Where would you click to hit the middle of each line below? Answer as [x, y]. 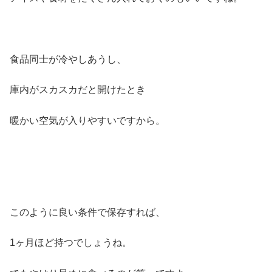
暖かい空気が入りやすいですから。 [87, 120]
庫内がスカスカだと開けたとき [78, 90]
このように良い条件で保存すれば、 [87, 212]
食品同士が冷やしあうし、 [68, 59]
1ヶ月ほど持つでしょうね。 [71, 243]
